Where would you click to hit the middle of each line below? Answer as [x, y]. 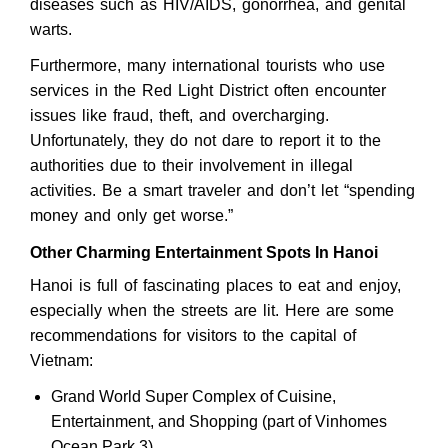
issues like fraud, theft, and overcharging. [179, 116]
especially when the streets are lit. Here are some [212, 311]
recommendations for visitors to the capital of [193, 336]
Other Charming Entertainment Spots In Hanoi [204, 252]
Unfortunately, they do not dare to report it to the [205, 141]
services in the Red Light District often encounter [208, 91]
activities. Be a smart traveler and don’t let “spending [222, 191]
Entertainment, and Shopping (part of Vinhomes [218, 422]
